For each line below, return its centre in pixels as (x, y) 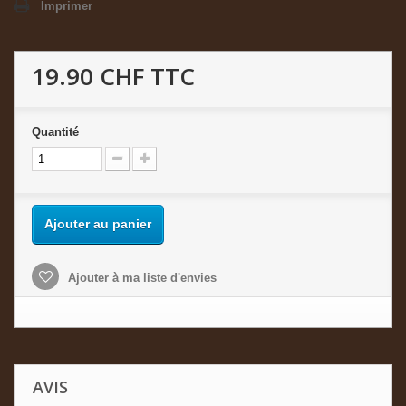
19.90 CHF (88, 76)
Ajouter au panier (98, 223)
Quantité (55, 131)
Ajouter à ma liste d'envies (140, 277)
